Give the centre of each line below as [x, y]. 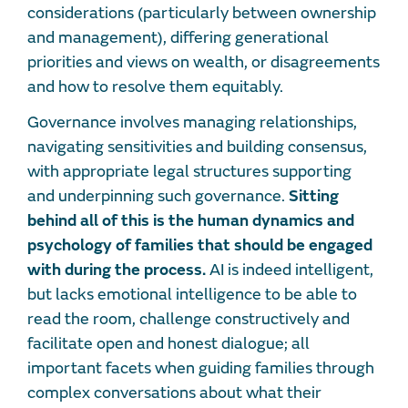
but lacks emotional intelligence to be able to [192, 295]
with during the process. [117, 270]
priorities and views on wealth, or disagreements [204, 63]
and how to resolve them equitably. [157, 87]
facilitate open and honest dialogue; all [168, 344]
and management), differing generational [178, 38]
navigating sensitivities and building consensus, [197, 148]
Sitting [314, 197]
